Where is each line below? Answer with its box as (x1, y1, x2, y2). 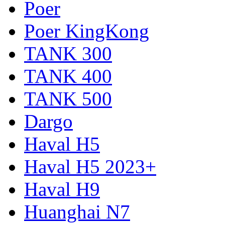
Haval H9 (24, 178, 100, 200)
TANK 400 (24, 65, 112, 87)
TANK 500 (24, 87, 112, 109)
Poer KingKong (24, 20, 149, 42)
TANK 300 (24, 42, 112, 64)
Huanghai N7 (24, 200, 130, 222)
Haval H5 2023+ (24, 155, 156, 177)
